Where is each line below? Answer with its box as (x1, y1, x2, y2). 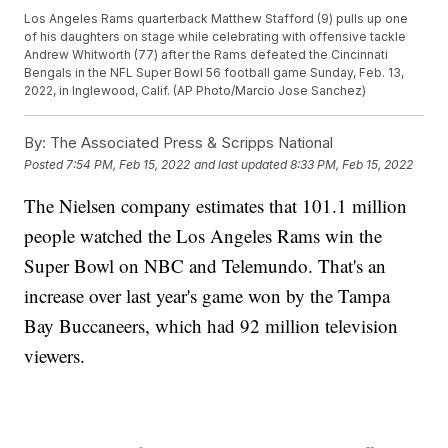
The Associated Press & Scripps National (46, 133, 334, 153)
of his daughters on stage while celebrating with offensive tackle (24, 29, 407, 45)
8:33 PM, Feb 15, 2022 (290, 156, 414, 172)
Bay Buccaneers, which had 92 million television (24, 313, 399, 339)
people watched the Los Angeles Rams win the (24, 223, 383, 249)
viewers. (24, 343, 86, 369)
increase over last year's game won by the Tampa (24, 283, 391, 309)
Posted (24, 156, 67, 172)
